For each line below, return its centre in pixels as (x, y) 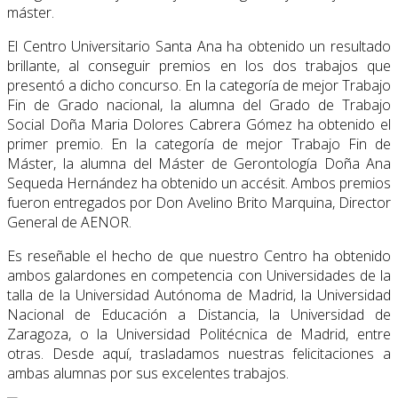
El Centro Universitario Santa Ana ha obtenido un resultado (199, 47)
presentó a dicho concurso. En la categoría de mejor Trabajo (199, 86)
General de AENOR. (69, 223)
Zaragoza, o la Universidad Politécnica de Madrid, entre (199, 334)
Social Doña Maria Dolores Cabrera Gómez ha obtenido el (199, 125)
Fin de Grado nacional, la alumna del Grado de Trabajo (199, 105)
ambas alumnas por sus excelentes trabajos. (148, 374)
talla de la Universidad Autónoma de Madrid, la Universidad (199, 295)
